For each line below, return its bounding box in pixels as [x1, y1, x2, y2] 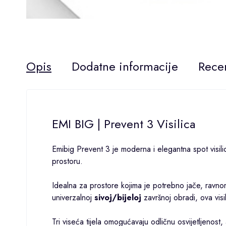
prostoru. [52, 155, 83, 167]
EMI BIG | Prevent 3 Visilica [52, 115, 195, 133]
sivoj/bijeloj [94, 191, 141, 203]
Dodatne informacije [72, 57, 178, 75]
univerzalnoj [52, 191, 94, 203]
